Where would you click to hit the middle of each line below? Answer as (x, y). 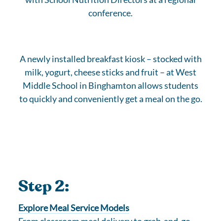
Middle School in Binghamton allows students (110, 85)
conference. (110, 13)
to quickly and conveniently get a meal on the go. (110, 99)
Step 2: (44, 186)
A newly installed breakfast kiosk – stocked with (110, 59)
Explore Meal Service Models (74, 208)
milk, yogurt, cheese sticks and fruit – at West (110, 72)
